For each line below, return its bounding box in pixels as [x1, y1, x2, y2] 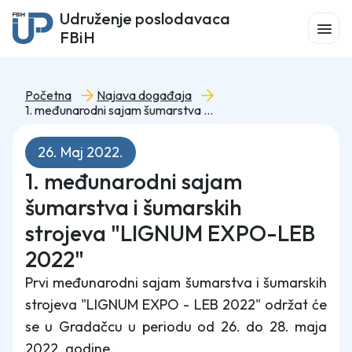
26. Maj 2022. [38, 143, 123, 161]
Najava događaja [97, 87, 192, 103]
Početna [25, 87, 71, 103]
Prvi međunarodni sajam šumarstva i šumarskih [25, 273, 327, 291]
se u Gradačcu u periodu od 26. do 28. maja [25, 317, 327, 335]
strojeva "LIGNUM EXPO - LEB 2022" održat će [25, 295, 327, 313]
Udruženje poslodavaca [60, 9, 230, 28]
